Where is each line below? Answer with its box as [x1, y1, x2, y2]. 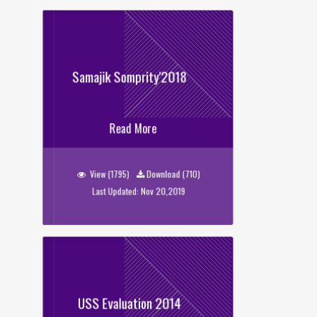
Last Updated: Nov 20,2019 [91, 185, 185, 197]
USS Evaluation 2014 [74, 292, 181, 313]
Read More [109, 120, 157, 137]
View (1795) [87, 167, 132, 180]
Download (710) [146, 167, 200, 180]
